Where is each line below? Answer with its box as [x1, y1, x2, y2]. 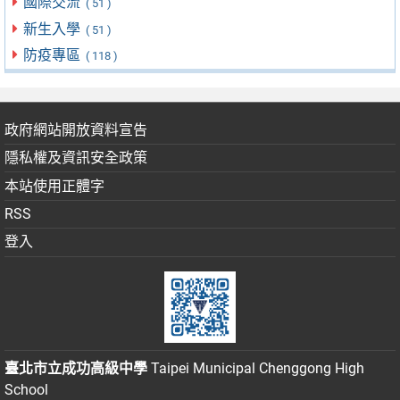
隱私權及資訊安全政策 [4, 149, 147, 167]
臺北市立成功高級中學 [4, 359, 147, 377]
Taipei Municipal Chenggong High [147, 359, 364, 377]
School [4, 380, 48, 398]
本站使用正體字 [4, 177, 104, 195]
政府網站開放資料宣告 [4, 121, 147, 138]
